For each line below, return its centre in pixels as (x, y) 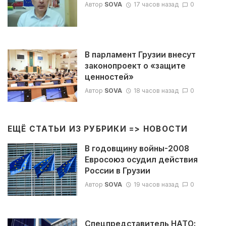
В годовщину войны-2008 (137, 149)
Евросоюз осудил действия (141, 160)
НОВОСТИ (165, 129)
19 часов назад (156, 184)
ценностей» (109, 77)
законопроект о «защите (135, 66)
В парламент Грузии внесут (140, 55)
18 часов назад (156, 90)
